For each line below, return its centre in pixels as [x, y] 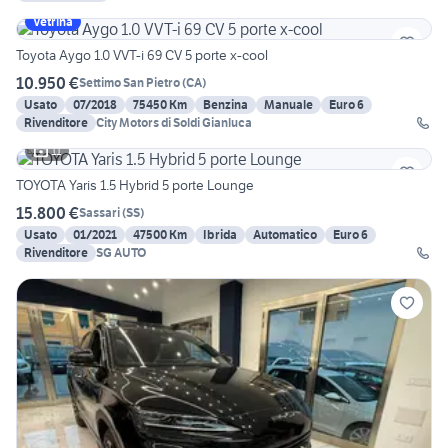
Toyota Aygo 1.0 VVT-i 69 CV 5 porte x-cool [142, 54]
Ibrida [220, 234]
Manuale [288, 104]
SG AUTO [121, 252]
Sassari [99, 213]
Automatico [285, 234]
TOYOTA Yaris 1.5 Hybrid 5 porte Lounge [135, 184]
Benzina [225, 104]
